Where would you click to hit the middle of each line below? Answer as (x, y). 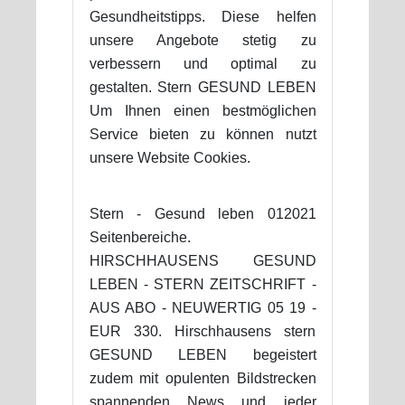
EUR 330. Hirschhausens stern (202, 331)
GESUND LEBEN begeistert (202, 354)
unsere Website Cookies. (170, 157)
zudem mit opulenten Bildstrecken (202, 378)
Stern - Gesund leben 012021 (202, 213)
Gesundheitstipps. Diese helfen (202, 16)
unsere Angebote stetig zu (202, 40)
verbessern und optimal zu (202, 63)
